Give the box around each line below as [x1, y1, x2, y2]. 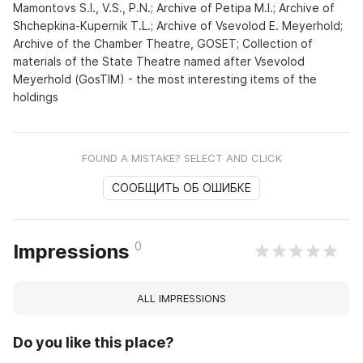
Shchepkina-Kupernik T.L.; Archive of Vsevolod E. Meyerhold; [13, 18, 343, 32]
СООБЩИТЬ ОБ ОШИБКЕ [112, 180, 251, 194]
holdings [13, 89, 58, 104]
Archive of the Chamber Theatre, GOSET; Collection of [13, 36, 313, 50]
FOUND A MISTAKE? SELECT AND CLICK [81, 151, 282, 164]
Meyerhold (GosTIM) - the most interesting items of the [13, 71, 317, 86]
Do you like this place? [13, 333, 174, 351]
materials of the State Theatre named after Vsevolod [13, 53, 305, 68]
